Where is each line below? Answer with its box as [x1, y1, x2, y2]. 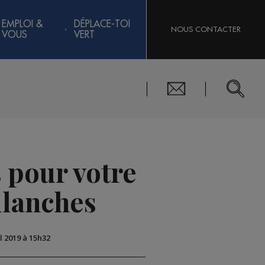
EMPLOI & [2, 20, 43, 29]
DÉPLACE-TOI [73, 20, 130, 29]
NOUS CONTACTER [171, 25, 241, 33]
